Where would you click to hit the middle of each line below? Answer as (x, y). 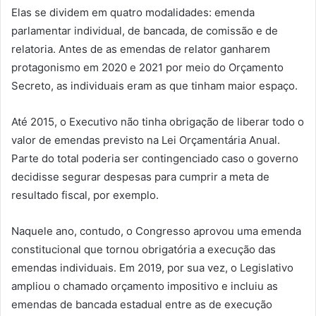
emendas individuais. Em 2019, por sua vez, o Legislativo (152, 267)
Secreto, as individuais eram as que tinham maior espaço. (154, 85)
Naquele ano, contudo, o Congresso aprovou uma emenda (156, 231)
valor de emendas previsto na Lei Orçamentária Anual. (146, 140)
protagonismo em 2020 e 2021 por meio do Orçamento (147, 67)
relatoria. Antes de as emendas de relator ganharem (141, 49)
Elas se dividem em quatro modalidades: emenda (133, 12)
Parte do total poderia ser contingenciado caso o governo (155, 158)
